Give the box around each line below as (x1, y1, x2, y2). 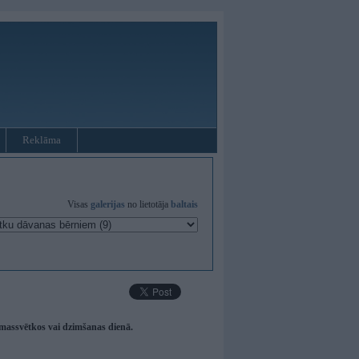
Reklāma (22, 134, 61, 146)
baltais (171, 199, 198, 210)
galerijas (91, 199, 125, 210)
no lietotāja (125, 199, 171, 210)
